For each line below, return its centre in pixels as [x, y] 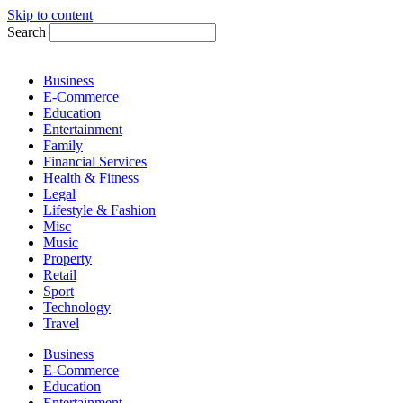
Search [27, 32]
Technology [77, 307]
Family [63, 145]
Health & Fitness [91, 178]
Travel [61, 323]
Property [67, 259]
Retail [60, 275]
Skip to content [50, 15]
